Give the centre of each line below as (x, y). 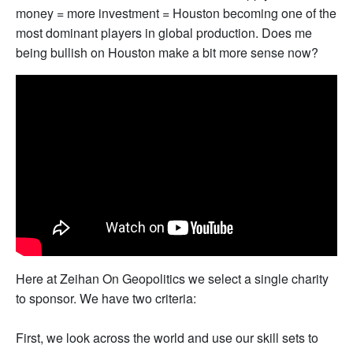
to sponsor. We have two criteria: (106, 298)
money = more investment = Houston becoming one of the (176, 13)
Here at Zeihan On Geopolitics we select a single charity (172, 278)
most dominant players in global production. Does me (164, 33)
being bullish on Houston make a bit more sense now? (167, 53)
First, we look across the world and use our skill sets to (167, 337)
